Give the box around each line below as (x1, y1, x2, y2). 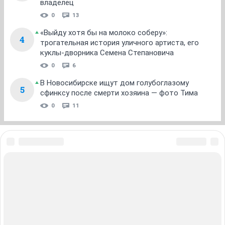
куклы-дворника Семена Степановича (40, 48, 174, 57)
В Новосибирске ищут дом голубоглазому (40, 78, 189, 87)
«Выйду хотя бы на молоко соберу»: (40, 28, 167, 37)
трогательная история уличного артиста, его (40, 38, 199, 47)
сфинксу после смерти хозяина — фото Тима (40, 88, 198, 97)
